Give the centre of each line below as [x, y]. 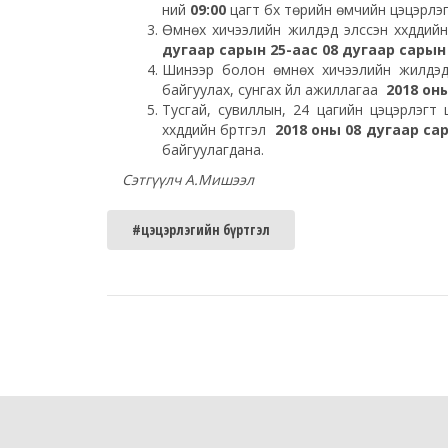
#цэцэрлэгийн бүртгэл [201, 229]
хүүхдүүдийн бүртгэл [218, 129]
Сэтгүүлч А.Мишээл [188, 179]
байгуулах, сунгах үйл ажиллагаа [274, 89]
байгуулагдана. [213, 149]
